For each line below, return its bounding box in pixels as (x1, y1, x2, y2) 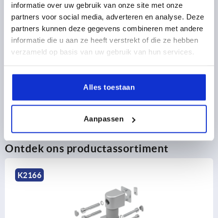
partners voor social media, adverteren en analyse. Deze (11, 12, 204, 21)
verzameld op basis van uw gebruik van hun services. (11, 47, 195, 56)
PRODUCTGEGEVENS (15, 19, 96, 28)
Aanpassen (83, 114, 124, 123)
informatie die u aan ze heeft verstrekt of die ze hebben (11, 36, 198, 44)
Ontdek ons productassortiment (5, 142, 169, 154)
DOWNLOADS (15, 73, 69, 83)
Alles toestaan (83, 83, 135, 91)
